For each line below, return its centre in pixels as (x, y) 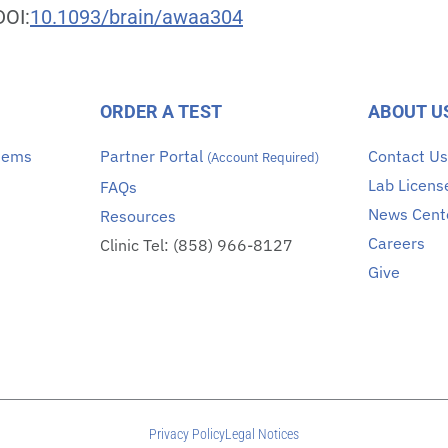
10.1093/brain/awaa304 (136, 17)
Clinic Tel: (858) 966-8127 (196, 244)
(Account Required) (262, 157)
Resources (137, 215)
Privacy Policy (186, 433)
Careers (397, 242)
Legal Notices (261, 433)
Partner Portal (153, 155)
